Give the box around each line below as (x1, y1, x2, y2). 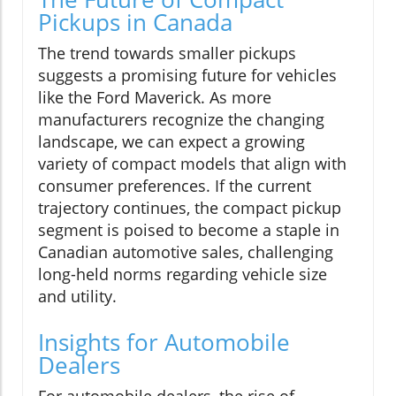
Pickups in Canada (38, 5, 232, 38)
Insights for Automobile (38, 325, 290, 358)
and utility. (38, 285, 117, 307)
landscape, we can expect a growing (38, 130, 305, 152)
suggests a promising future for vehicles (38, 64, 337, 86)
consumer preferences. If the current (38, 174, 311, 196)
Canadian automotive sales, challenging (38, 240, 333, 263)
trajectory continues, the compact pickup (38, 196, 341, 218)
